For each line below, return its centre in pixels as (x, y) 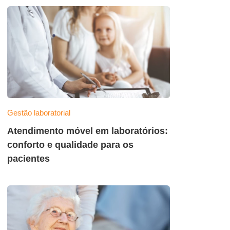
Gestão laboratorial (39, 112)
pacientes (28, 158)
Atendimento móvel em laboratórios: (88, 130)
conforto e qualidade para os (70, 144)
